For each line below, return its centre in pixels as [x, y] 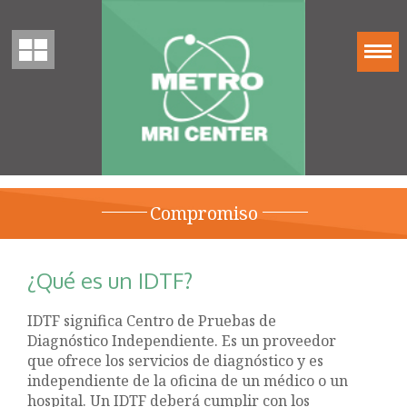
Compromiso [203, 213]
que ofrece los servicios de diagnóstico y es [176, 360]
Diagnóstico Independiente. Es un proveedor [182, 340]
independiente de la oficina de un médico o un [188, 380]
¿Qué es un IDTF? [110, 280]
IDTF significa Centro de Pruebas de [152, 320]
